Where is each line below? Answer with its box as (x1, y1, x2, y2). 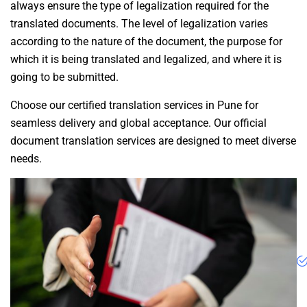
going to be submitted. (10, 70, 119, 84)
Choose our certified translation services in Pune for (10, 98, 258, 112)
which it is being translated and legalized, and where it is (10, 52, 282, 66)
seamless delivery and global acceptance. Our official (10, 116, 267, 130)
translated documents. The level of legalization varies (10, 16, 268, 30)
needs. (10, 151, 42, 165)
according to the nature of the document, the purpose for (10, 34, 282, 48)
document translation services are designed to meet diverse (10, 134, 296, 147)
